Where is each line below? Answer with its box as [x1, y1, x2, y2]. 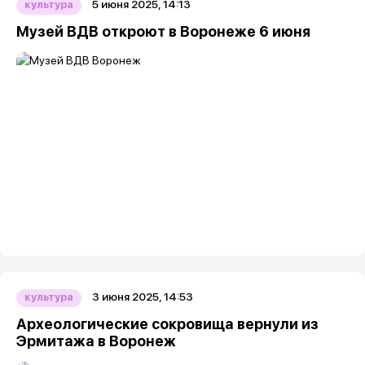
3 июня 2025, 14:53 [92, 290, 193, 303]
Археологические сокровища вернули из [16, 315, 319, 332]
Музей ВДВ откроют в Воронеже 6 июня [16, 23, 310, 40]
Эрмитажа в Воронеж [16, 332, 176, 350]
